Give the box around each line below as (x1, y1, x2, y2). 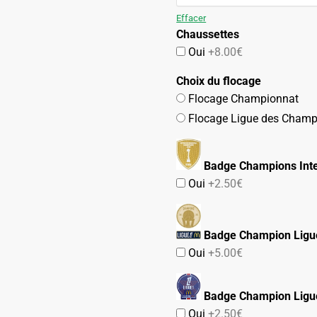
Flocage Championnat (185, 92, 299, 106)
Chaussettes (176, 28, 240, 42)
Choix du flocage (176, 74, 262, 88)
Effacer (176, 13, 207, 24)
